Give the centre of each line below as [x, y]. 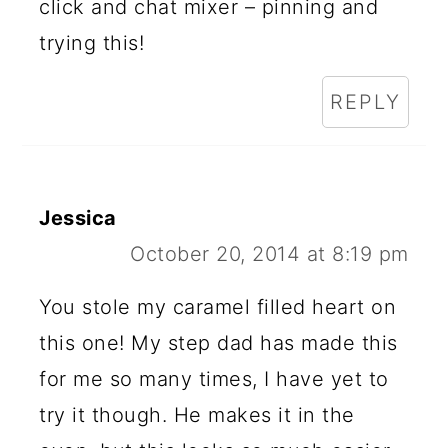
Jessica [78, 217]
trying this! [92, 42]
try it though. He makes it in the [197, 414]
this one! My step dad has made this [218, 342]
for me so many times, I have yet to [214, 378]
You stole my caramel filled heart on [218, 306]
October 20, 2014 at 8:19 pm [269, 253]
